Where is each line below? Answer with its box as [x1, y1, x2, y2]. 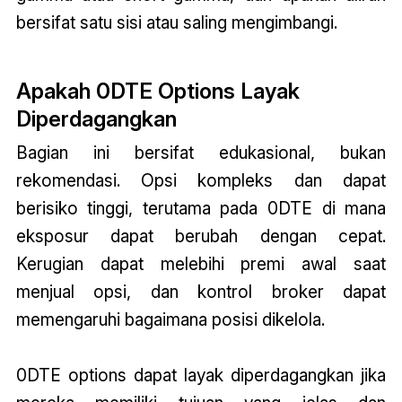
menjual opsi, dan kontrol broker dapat [15, 281, 387, 303]
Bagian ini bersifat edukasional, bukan [15, 142, 387, 164]
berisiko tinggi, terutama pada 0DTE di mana [15, 197, 387, 220]
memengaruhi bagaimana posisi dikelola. [15, 309, 325, 331]
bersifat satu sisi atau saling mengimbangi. [15, 11, 337, 33]
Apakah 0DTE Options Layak [15, 78, 300, 105]
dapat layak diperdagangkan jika [126, 364, 387, 387]
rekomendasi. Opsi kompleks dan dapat [15, 170, 387, 192]
